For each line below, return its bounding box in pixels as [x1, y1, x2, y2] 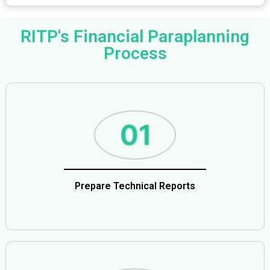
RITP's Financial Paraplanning [20, 26, 250, 46]
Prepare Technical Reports [75, 180, 195, 192]
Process [103, 43, 167, 63]
